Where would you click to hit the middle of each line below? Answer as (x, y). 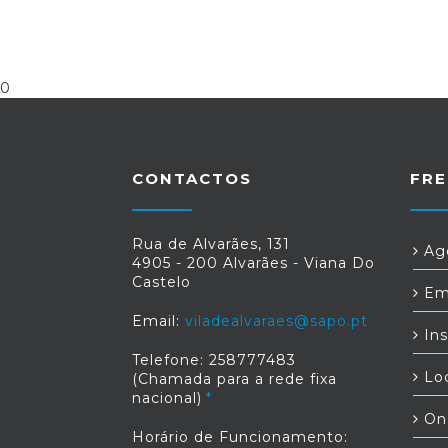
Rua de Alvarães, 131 (211, 244)
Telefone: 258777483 (214, 360)
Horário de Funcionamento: (240, 437)
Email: (158, 321)
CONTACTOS (192, 178)
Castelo (161, 282)
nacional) (167, 398)
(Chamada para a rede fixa (234, 379)
